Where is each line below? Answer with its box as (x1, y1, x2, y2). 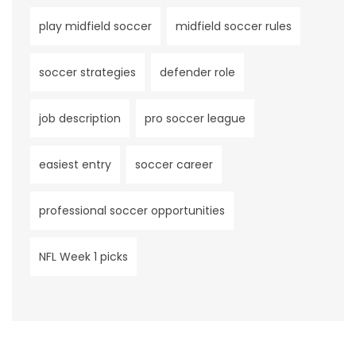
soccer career (135, 156, 213, 172)
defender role (160, 64, 235, 80)
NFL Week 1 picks (39, 248, 128, 265)
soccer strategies (39, 64, 136, 80)
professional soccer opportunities (39, 202, 225, 219)
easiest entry (39, 156, 111, 172)
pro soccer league (145, 110, 246, 126)
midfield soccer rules (176, 17, 292, 34)
